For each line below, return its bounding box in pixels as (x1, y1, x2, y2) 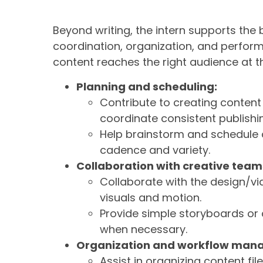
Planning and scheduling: (76, 79, 217, 94)
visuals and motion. (100, 190, 201, 205)
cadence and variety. (100, 142, 210, 157)
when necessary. (100, 221, 187, 237)
